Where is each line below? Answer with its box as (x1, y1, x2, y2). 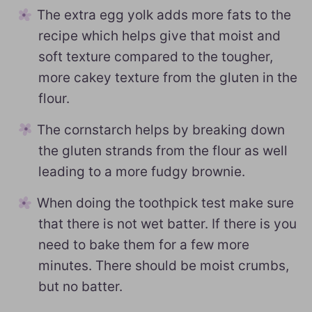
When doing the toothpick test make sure (37, 195, 294, 211)
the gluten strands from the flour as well (38, 143, 288, 159)
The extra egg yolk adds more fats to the (37, 7, 291, 23)
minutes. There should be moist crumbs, (38, 258, 289, 274)
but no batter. (38, 279, 123, 295)
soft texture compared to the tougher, (38, 49, 273, 65)
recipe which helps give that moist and (38, 28, 281, 44)
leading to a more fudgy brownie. (38, 164, 245, 180)
